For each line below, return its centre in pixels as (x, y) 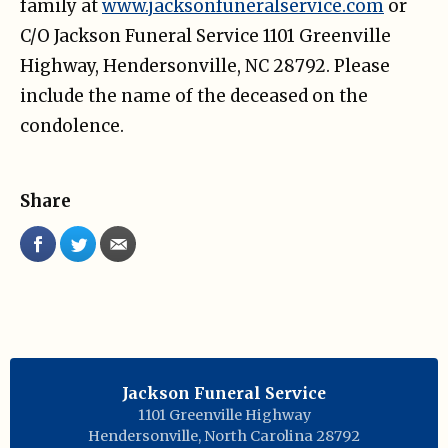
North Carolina (258, 435)
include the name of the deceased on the (194, 95)
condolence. (72, 125)
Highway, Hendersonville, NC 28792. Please (205, 65)
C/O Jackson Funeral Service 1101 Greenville (205, 35)
